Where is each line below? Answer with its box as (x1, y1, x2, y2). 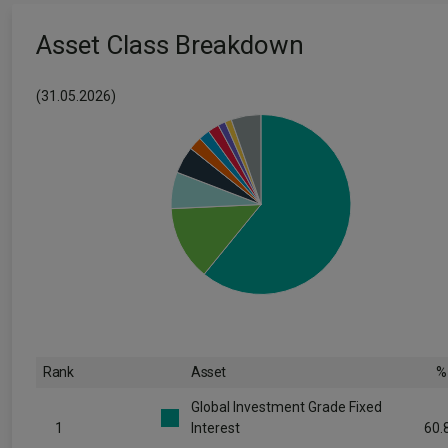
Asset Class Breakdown (36, 30, 304, 60)
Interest (191, 420, 240, 436)
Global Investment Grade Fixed (191, 399, 382, 415)
